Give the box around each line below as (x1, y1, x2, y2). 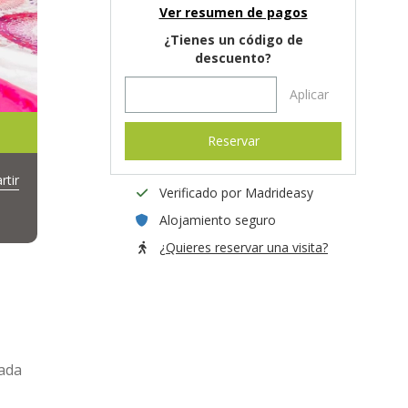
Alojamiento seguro (159, 211, 276, 229)
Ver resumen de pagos (158, 4, 308, 21)
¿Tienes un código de (163, 31, 303, 48)
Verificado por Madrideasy (159, 184, 313, 201)
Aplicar (289, 86, 329, 103)
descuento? (195, 49, 271, 66)
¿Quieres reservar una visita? (159, 239, 328, 256)
